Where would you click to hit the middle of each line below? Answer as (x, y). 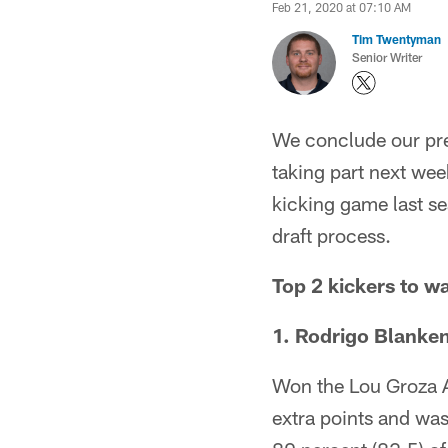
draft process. (331, 235)
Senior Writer (387, 57)
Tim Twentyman (396, 39)
